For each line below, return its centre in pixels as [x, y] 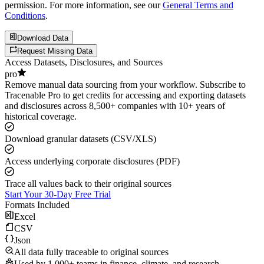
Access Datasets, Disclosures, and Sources [84, 62]
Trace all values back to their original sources [88, 184]
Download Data [43, 38]
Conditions [25, 16]
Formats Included [37, 205]
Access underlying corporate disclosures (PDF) [92, 161]
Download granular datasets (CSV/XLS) [80, 139]
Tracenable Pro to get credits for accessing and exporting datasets [125, 95]
